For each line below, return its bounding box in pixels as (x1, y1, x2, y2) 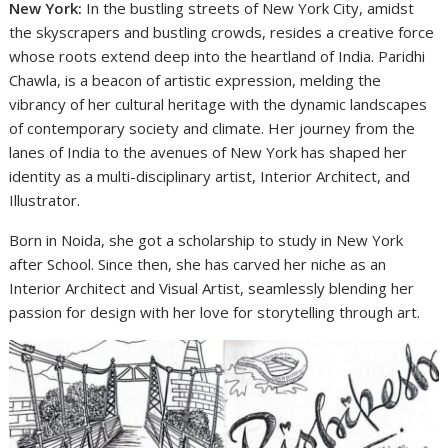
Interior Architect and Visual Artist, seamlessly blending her (9, 277, 415, 298)
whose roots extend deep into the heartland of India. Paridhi (9, 45, 426, 66)
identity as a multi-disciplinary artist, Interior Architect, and (9, 165, 411, 186)
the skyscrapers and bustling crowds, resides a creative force (9, 21, 435, 42)
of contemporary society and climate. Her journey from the (9, 117, 416, 138)
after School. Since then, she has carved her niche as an (9, 253, 387, 274)
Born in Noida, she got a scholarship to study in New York (9, 229, 404, 250)
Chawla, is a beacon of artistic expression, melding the (9, 69, 382, 90)
